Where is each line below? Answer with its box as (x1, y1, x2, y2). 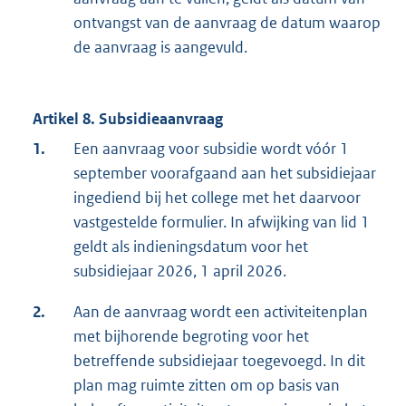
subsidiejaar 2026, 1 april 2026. (73, 261, 286, 282)
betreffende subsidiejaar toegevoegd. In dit (73, 351, 365, 372)
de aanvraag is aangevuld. (73, 37, 247, 58)
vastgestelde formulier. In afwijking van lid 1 (73, 212, 370, 233)
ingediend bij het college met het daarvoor (73, 188, 361, 208)
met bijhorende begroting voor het (73, 326, 309, 347)
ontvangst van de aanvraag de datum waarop (73, 13, 381, 34)
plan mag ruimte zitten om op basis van (73, 375, 340, 396)
